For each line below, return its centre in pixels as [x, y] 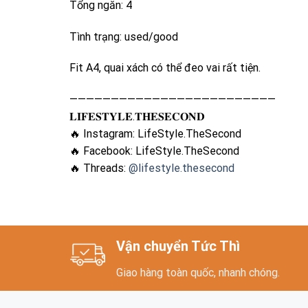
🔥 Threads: [99, 168]
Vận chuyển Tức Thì [178, 246]
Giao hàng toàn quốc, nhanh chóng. [198, 272]
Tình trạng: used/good [123, 36]
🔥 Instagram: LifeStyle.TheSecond [155, 134]
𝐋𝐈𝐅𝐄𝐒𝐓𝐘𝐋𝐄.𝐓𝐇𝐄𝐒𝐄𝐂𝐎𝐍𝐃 [137, 117]
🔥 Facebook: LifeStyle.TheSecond [154, 151]
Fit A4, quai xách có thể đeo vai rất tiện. [165, 68]
